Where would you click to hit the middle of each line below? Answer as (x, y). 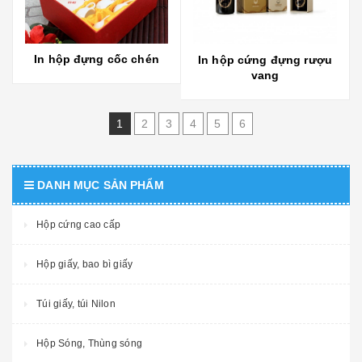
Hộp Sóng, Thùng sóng (89, 344)
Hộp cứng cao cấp (78, 225)
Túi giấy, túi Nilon (76, 304)
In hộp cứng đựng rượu (265, 60)
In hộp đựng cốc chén (97, 59)
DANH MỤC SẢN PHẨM (101, 185)
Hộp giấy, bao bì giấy (85, 265)
